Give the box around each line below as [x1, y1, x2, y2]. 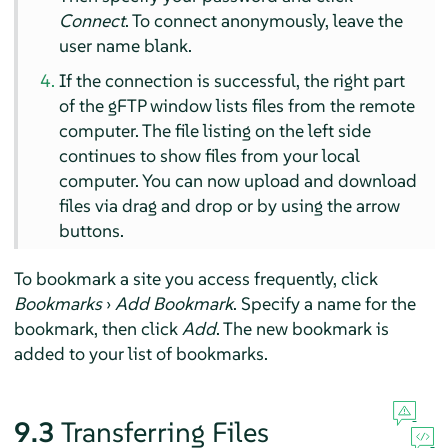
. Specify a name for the [232, 291, 416, 315]
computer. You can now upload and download [59, 168, 418, 192]
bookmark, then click [13, 316, 182, 340]
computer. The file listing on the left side [59, 118, 372, 142]
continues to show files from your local [59, 143, 361, 167]
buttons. [59, 218, 125, 242]
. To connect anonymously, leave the [125, 8, 404, 32]
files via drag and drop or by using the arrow [59, 193, 401, 217]
